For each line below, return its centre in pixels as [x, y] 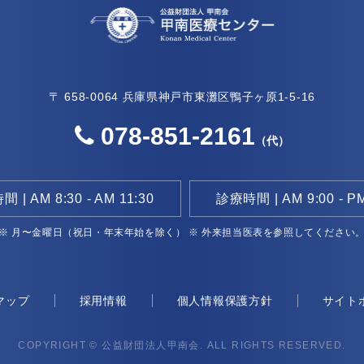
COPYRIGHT [54, 344]
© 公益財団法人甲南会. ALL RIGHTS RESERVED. [218, 344]
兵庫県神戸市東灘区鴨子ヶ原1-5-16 [219, 97]
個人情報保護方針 [225, 300]
